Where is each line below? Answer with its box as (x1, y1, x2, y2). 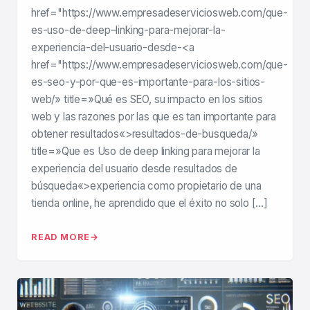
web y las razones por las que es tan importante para (31, 110, 277, 124)
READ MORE (31, 232, 91, 243)
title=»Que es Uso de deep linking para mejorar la (31, 145, 260, 158)
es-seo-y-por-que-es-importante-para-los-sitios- (31, 75, 266, 89)
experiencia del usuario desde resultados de (31, 162, 237, 176)
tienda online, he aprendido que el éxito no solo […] (31, 197, 268, 210)
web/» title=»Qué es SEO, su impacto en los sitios (31, 93, 263, 107)
